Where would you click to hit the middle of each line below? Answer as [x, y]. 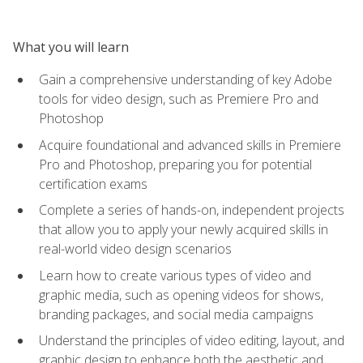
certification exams [93, 184]
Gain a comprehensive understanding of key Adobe [186, 79]
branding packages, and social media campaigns [176, 314]
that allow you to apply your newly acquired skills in [184, 230]
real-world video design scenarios [135, 249]
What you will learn [71, 47]
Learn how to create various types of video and [175, 275]
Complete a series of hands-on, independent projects [192, 210]
